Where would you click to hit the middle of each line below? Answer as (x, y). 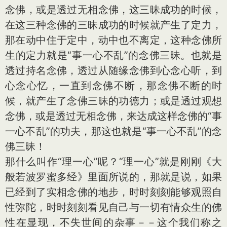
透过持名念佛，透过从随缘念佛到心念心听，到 (113, 70)
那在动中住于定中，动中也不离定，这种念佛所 (113, 40)
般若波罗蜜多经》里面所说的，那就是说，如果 (113, 177)
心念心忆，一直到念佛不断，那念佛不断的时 (113, 86)
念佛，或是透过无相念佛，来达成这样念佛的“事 (113, 116)
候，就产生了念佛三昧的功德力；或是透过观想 (113, 101)
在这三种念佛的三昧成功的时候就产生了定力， (113, 25)
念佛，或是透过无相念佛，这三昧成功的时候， (113, 10)
